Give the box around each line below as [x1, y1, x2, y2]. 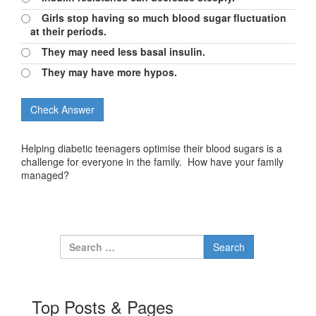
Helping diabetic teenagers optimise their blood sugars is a [21, 141, 282, 155]
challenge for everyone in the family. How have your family [21, 154, 284, 169]
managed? [21, 168, 69, 182]
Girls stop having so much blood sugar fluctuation [30, 11, 286, 25]
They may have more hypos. [30, 65, 177, 79]
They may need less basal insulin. [30, 44, 205, 59]
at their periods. [30, 24, 107, 38]
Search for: [131, 234, 185, 248]
